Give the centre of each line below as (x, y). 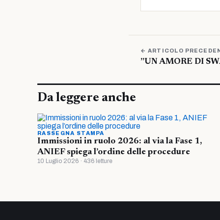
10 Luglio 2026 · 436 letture (75, 161)
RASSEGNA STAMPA (71, 133)
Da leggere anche (87, 98)
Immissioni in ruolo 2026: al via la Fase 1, (120, 141)
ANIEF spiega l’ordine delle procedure (114, 152)
